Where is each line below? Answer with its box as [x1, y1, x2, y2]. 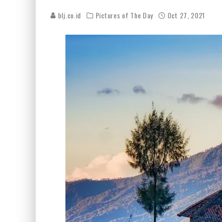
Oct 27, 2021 [167, 10, 206, 20]
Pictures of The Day [95, 10, 154, 20]
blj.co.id [56, 10, 81, 20]
